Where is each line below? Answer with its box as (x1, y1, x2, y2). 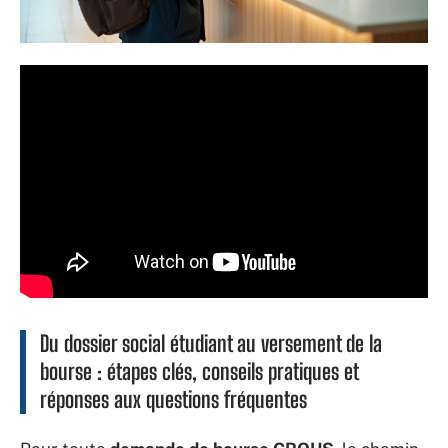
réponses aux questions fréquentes (40, 385, 307, 413)
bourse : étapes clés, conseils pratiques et (40, 357, 359, 385)
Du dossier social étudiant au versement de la (40, 329, 382, 357)
